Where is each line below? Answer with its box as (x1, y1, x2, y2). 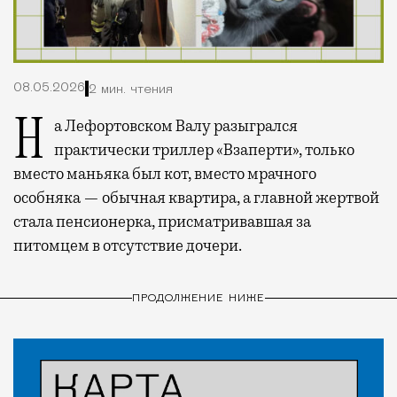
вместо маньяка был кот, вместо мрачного (13, 164, 316, 184)
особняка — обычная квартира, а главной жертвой (13, 188, 379, 208)
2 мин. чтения (89, 82, 173, 97)
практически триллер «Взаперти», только (54, 140, 354, 160)
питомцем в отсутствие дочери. (13, 236, 242, 256)
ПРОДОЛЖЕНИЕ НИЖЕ (131, 292, 266, 304)
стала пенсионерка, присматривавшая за (13, 212, 311, 232)
